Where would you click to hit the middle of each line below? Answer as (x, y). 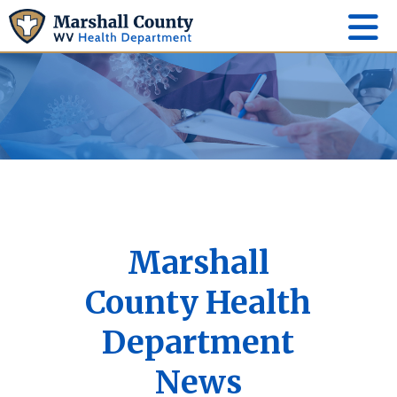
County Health (198, 302)
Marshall (198, 262)
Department (198, 342)
